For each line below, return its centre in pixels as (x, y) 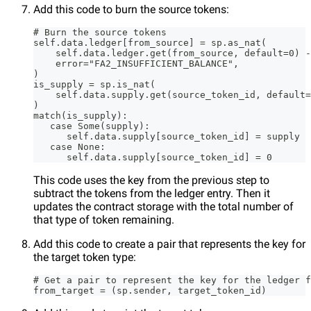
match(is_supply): (81, 116)
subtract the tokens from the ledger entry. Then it (152, 194)
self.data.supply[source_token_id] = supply (167, 137)
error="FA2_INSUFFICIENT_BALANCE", (136, 64)
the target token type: (85, 258)
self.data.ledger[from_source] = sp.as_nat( (150, 43)
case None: (69, 147)
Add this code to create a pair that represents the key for (169, 244)
